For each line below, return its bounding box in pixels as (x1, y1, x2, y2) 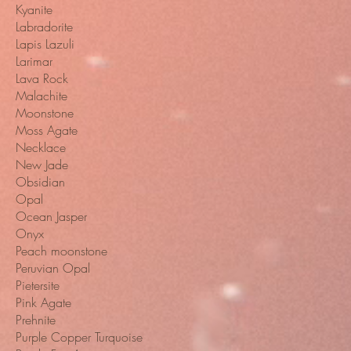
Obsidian (16, 173, 65, 191)
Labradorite (16, 18, 73, 36)
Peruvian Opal (16, 259, 90, 277)
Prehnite (16, 311, 56, 329)
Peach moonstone (16, 242, 107, 260)
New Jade (16, 156, 68, 174)
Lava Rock (16, 70, 68, 88)
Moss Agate (16, 121, 78, 139)
